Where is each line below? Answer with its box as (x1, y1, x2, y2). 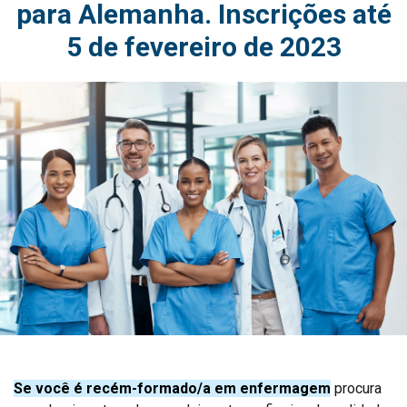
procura (331, 379, 382, 397)
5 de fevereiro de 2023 (65, 31, 342, 64)
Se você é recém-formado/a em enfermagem (14, 379, 331, 397)
